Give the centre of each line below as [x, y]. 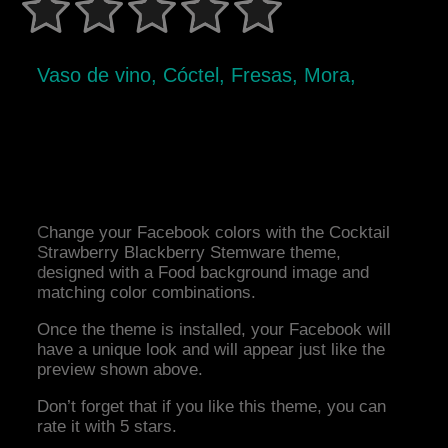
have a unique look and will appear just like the [211, 350]
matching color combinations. [147, 293]
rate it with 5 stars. [107, 427]
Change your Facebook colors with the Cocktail [214, 233]
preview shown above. [120, 370]
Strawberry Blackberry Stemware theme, [189, 253]
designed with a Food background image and [203, 273]
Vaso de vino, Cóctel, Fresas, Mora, [197, 75]
